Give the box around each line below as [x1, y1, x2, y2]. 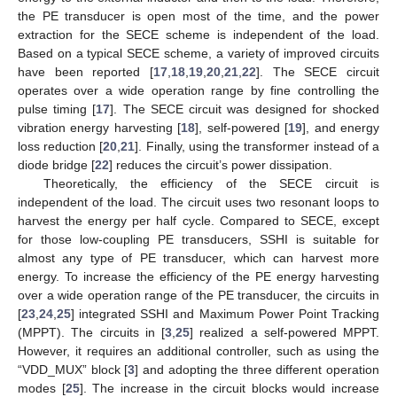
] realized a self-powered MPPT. [190, 325, 379, 340]
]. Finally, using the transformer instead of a [135, 139, 380, 154]
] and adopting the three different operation [135, 362, 379, 378]
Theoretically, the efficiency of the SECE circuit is [43, 176, 379, 191]
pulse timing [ [18, 102, 97, 117]
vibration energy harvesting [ [18, 121, 182, 136]
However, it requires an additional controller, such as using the [18, 344, 379, 359]
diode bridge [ [18, 158, 95, 173]
